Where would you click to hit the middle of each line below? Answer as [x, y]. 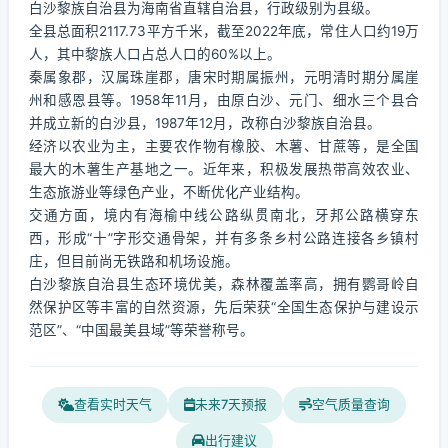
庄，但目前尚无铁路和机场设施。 [134, 261]
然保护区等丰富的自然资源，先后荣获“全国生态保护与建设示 [224, 307]
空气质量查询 [351, 404]
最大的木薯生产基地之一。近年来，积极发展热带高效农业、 [224, 169]
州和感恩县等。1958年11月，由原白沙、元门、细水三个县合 [224, 100]
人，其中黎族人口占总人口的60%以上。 [155, 54]
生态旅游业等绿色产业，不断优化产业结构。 [169, 192]
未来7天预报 [231, 404]
